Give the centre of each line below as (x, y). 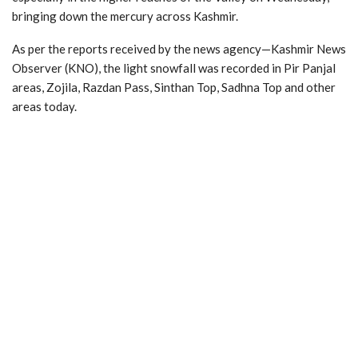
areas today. (44, 106)
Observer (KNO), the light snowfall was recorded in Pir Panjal (174, 68)
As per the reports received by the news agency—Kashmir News (179, 48)
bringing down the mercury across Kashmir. (125, 16)
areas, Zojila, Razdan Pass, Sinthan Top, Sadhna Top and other (174, 87)
